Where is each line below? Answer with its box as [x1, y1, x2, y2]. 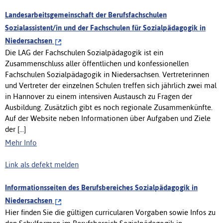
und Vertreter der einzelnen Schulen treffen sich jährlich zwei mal [5, 81, 217, 90]
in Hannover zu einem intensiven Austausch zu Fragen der [5, 92, 192, 101]
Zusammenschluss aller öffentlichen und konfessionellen [5, 59, 189, 68]
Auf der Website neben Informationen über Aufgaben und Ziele [5, 113, 211, 122]
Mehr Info [5, 138, 37, 147]
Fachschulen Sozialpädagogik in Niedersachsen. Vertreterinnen [5, 70, 209, 79]
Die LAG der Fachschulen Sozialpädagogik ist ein [5, 48, 163, 57]
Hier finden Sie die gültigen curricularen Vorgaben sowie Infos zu [5, 208, 216, 217]
